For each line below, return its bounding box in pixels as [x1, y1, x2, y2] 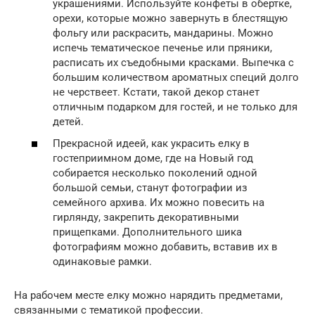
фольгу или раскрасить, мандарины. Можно [53, 26, 274, 39]
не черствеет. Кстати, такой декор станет [53, 85, 259, 98]
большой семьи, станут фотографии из [53, 181, 247, 195]
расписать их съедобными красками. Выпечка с [53, 56, 294, 69]
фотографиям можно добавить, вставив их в [53, 240, 278, 254]
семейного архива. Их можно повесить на [53, 196, 264, 210]
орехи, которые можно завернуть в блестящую [53, 11, 288, 25]
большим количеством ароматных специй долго [53, 70, 299, 84]
